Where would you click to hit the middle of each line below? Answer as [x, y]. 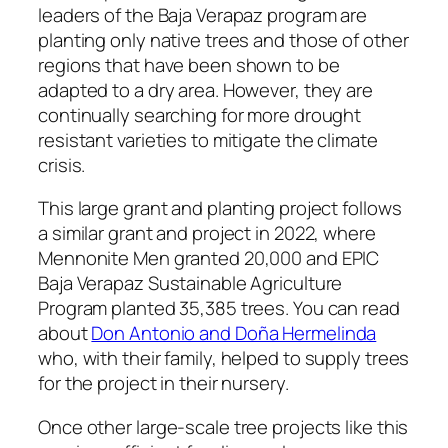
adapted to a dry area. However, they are [205, 89]
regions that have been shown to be [189, 64]
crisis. [62, 164]
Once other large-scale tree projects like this [223, 426]
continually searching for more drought [200, 114]
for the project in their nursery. [163, 383]
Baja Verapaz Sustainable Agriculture [190, 283]
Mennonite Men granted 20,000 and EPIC [209, 258]
